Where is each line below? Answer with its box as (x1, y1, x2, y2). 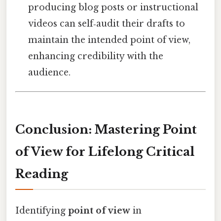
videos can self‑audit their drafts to (28, 18, 185, 29)
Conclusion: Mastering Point (15, 122, 197, 137)
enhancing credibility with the (28, 50, 164, 62)
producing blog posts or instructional (28, 1, 199, 13)
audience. (28, 67, 71, 78)
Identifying (15, 205, 68, 216)
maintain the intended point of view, (28, 34, 191, 45)
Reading (15, 166, 68, 181)
